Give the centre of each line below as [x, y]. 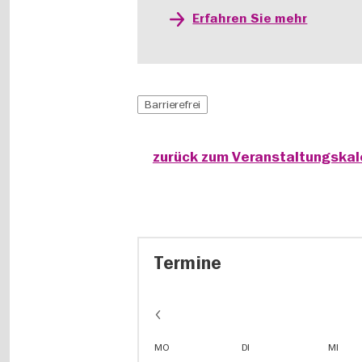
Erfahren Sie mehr [250, 19]
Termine [188, 263]
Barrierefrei [173, 104]
